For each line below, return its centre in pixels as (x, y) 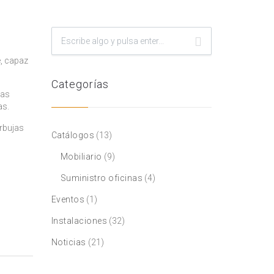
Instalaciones (79, 221)
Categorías (80, 84)
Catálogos (72, 135)
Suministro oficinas (101, 178)
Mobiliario (81, 157)
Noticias (68, 242)
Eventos (68, 199)
